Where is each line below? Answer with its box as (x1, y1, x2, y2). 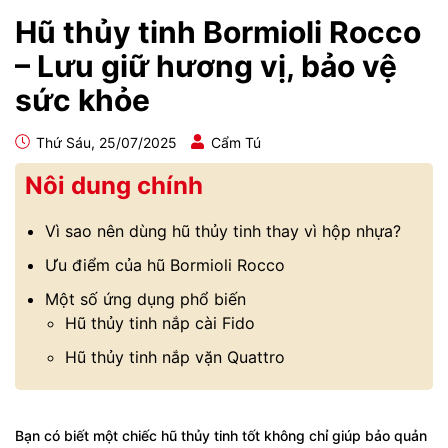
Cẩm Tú (211, 134, 261, 151)
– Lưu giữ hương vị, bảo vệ (15, 48, 397, 84)
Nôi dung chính (25, 171, 203, 200)
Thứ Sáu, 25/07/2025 (32, 134, 177, 151)
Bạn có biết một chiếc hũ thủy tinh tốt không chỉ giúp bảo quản (15, 427, 427, 444)
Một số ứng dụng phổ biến (45, 289, 246, 309)
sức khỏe (15, 82, 150, 118)
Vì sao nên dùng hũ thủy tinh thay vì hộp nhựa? (45, 221, 401, 241)
